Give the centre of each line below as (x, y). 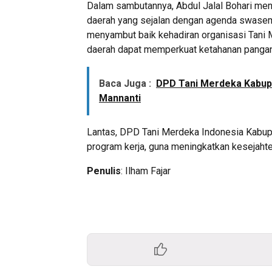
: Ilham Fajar (146, 171)
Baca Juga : (125, 84)
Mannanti (120, 98)
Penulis (104, 171)
